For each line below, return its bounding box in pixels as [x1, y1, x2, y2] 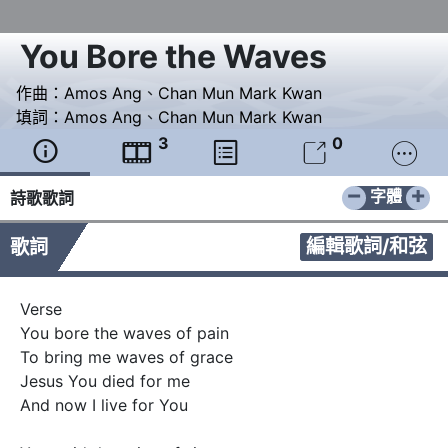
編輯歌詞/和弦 [306, 234, 427, 259]
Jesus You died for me [20, 371, 190, 392]
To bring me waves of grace [20, 347, 233, 368]
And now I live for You [20, 395, 188, 416]
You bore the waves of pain [20, 323, 229, 344]
